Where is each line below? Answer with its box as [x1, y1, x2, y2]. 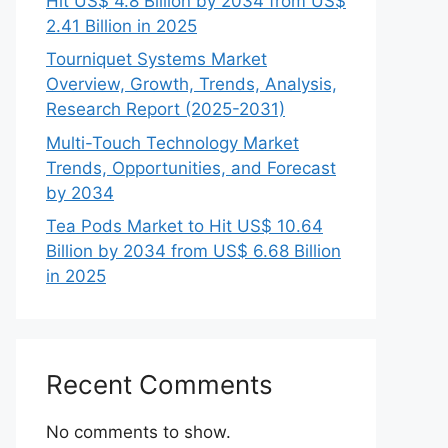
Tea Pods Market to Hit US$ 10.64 [46, 216, 323, 236]
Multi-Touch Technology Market [46, 132, 299, 153]
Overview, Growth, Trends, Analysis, [46, 74, 337, 94]
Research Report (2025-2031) [46, 99, 285, 119]
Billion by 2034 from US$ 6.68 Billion [46, 241, 341, 261]
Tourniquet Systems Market [46, 49, 267, 69]
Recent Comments [46, 369, 273, 400]
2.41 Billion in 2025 [46, 15, 197, 36]
